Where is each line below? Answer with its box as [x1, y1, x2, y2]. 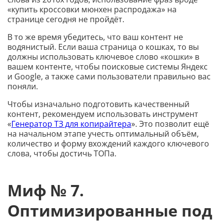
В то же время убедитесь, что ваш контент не [7, 31, 183, 42]
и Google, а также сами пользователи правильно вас [7, 71, 211, 82]
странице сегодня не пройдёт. [7, 13, 124, 25]
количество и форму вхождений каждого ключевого [7, 138, 209, 149]
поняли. [7, 80, 38, 92]
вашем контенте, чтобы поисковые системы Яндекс [7, 61, 208, 72]
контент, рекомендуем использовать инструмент [7, 108, 198, 119]
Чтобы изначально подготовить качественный [7, 98, 189, 110]
